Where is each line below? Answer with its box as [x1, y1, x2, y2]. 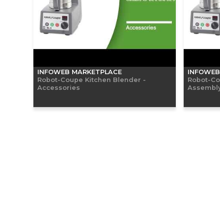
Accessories [37, 83, 80, 91]
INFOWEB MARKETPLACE [37, 68, 122, 76]
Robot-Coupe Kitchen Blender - [37, 75, 146, 83]
